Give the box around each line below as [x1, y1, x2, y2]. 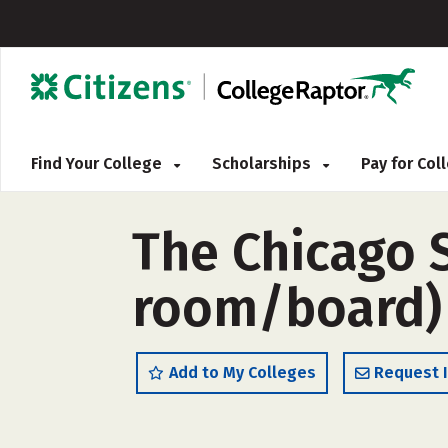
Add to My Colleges [169, 363, 316, 382]
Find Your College [31, 154, 166, 173]
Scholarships [212, 154, 315, 173]
